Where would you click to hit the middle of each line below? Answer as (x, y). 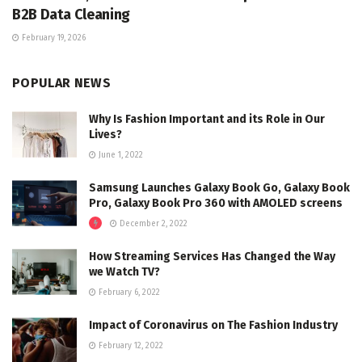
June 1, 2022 (120, 156)
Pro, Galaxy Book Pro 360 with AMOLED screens (216, 204)
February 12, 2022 (130, 346)
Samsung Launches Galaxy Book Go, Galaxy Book (219, 188)
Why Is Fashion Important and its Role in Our (207, 120)
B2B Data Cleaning (71, 15)
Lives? (105, 135)
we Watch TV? (124, 272)
